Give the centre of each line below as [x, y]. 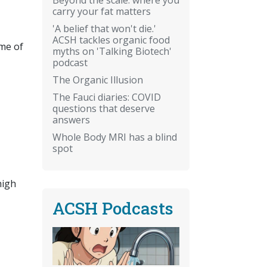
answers [71, 119]
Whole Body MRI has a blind [115, 137]
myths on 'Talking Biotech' [112, 51]
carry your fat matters [102, 11]
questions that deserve [104, 108]
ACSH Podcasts [113, 208]
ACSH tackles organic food [111, 40]
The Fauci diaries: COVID [107, 97]
